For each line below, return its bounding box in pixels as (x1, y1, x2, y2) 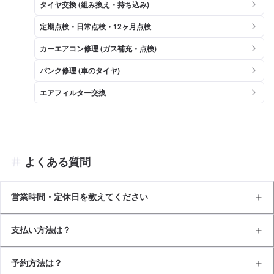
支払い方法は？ (11, 224, 71, 235)
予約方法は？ (11, 257, 62, 268)
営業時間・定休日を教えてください (11, 191, 148, 202)
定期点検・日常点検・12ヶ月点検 (40, 20, 151, 32)
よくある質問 (24, 155, 91, 168)
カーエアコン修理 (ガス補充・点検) (40, 42, 157, 54)
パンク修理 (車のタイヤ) (40, 64, 120, 76)
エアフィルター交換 (40, 86, 106, 98)
